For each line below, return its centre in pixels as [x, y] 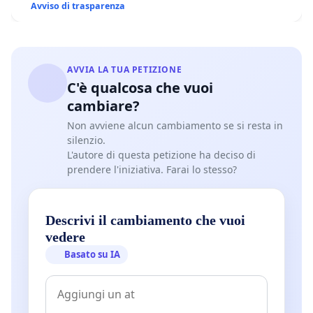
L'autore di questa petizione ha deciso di [161, 155]
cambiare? [103, 106]
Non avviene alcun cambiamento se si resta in [175, 126]
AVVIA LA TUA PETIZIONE [125, 70]
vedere [65, 237]
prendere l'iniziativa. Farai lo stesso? [152, 170]
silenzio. [86, 140]
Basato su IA [93, 255]
